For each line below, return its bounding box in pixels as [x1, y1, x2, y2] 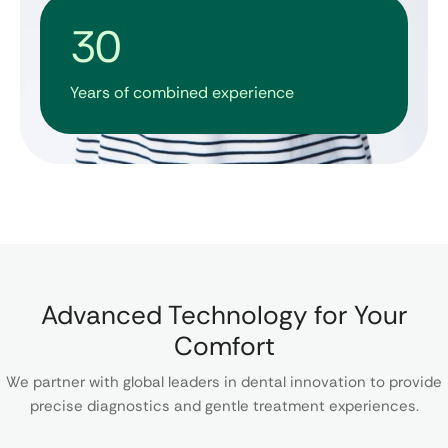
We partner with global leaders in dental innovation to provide [6, 372, 442, 393]
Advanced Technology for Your [41, 298, 407, 333]
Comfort [173, 329, 275, 364]
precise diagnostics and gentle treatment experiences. [29, 396, 419, 417]
